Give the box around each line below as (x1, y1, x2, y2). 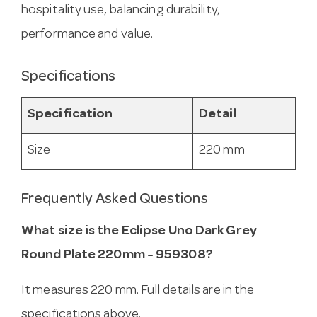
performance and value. (21, 28, 154, 42)
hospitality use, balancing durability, (21, 4, 220, 18)
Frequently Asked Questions (21, 192, 208, 208)
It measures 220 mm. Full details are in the (21, 284, 255, 298)
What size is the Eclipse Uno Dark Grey (21, 224, 257, 238)
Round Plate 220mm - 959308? (21, 248, 213, 263)
